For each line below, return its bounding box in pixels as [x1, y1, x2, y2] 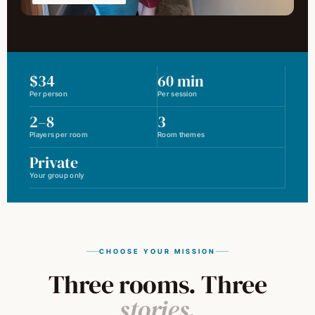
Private [30, 151, 78, 173]
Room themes [157, 129, 205, 139]
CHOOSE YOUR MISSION [99, 247, 216, 255]
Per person [30, 89, 67, 98]
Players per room [30, 129, 88, 139]
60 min [157, 70, 204, 91]
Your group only [30, 170, 84, 179]
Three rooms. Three [48, 266, 267, 302]
